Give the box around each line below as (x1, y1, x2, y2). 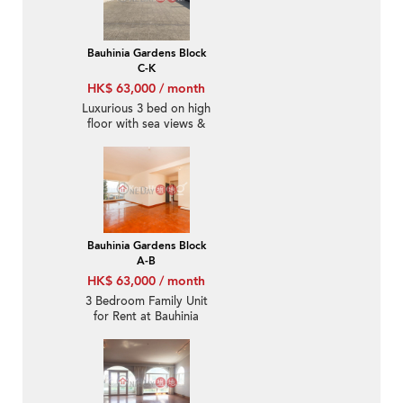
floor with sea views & (87, 116, 205, 133)
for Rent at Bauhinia (94, 309, 199, 326)
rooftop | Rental (103, 131, 189, 148)
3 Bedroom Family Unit (85, 293, 208, 310)
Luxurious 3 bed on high (82, 101, 210, 118)
